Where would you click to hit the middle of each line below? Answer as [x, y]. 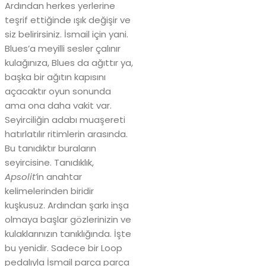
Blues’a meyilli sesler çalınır [63, 48]
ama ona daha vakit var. [58, 105]
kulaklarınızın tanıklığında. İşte [68, 233]
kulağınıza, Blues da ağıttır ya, [69, 62]
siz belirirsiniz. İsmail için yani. [66, 34]
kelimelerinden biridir [49, 191]
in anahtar [59, 176]
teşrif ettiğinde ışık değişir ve [68, 20]
